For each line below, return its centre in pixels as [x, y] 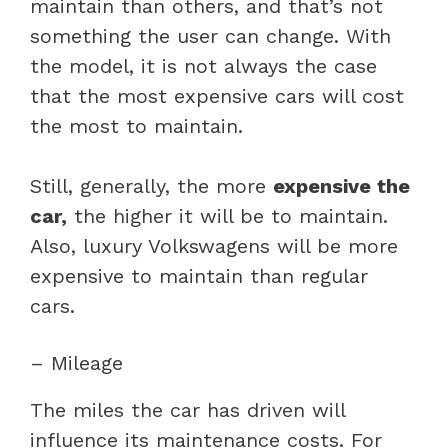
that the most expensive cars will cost [217, 95]
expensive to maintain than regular [199, 275]
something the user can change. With [210, 35]
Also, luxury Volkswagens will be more [214, 245]
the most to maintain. [140, 125]
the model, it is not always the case [203, 65]
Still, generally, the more [151, 185]
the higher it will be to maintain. [227, 215]
